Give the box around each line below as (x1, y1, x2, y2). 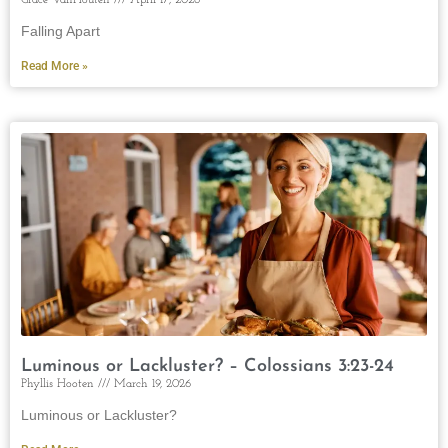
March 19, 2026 (110, 377, 191, 390)
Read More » (21, 58, 88, 73)
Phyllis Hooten (21, 377, 98, 390)
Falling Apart (21, 22, 100, 39)
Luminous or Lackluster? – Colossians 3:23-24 (21, 356, 394, 376)
